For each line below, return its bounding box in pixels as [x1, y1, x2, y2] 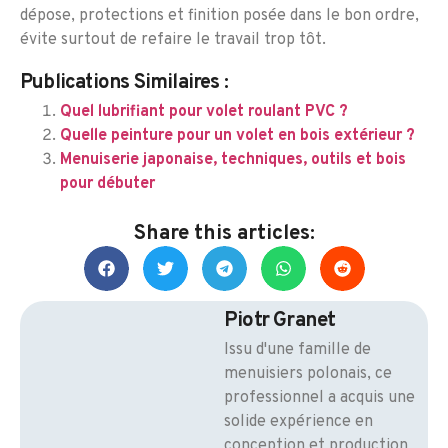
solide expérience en [224, 412, 373, 433]
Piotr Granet [224, 308, 336, 335]
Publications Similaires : [20, 70, 228, 97]
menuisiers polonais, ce [224, 364, 392, 385]
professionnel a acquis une [224, 388, 415, 409]
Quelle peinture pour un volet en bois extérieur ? [60, 126, 415, 147]
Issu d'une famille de [224, 340, 371, 361]
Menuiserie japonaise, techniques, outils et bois [60, 150, 406, 171]
